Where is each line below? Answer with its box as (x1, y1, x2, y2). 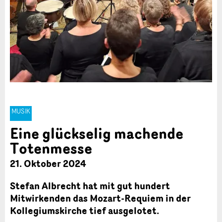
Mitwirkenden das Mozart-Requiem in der (10, 191, 191, 205)
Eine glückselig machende (10, 122, 183, 144)
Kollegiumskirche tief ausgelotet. (10, 203, 159, 218)
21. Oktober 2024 (10, 156, 86, 170)
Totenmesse (10, 137, 92, 159)
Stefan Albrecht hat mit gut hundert (10, 178, 170, 193)
